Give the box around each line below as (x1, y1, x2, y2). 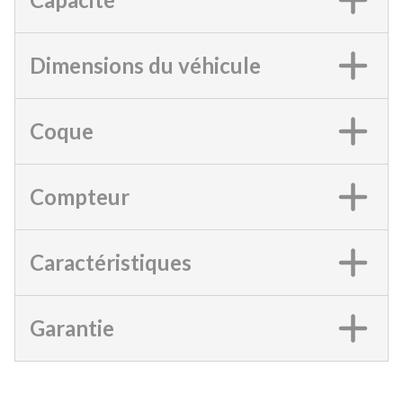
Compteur (30, 183, 130, 210)
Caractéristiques (30, 248, 192, 275)
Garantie (30, 314, 114, 341)
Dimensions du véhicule (30, 51, 261, 78)
